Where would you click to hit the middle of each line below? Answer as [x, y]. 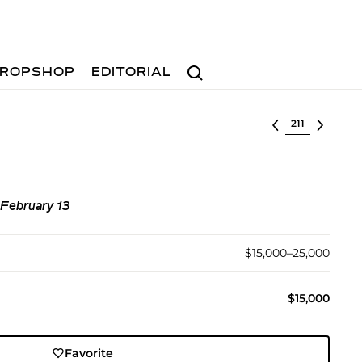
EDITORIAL [132, 73]
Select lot [312, 122]
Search [201, 65]
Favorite [89, 353]
